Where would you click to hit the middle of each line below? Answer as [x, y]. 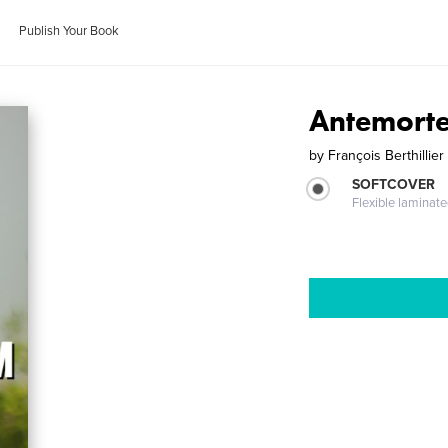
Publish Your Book [69, 31]
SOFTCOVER [394, 184]
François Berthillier [386, 155]
